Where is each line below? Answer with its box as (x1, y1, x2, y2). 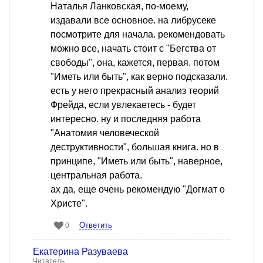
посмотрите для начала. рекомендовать (50, 29, 225, 40)
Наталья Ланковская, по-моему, (50, 1, 188, 12)
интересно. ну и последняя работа (50, 114, 201, 124)
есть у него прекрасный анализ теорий (50, 86, 219, 96)
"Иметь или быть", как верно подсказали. (50, 72, 228, 82)
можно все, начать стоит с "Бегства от (50, 43, 216, 54)
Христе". (50, 198, 87, 209)
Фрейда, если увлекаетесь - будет (50, 100, 196, 110)
